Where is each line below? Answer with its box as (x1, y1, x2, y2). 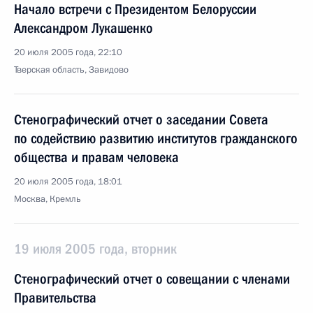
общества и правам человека (14, 149, 179, 166)
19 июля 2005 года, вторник (14, 240, 177, 257)
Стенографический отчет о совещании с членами (14, 270, 290, 287)
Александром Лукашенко (14, 20, 153, 36)
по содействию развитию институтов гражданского (14, 130, 298, 147)
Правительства (14, 289, 96, 306)
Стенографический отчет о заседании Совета (14, 111, 268, 128)
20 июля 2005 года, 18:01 (14, 175, 122, 188)
